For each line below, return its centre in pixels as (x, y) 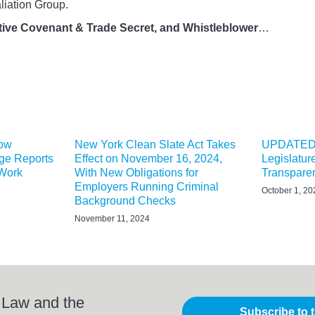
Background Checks (125, 200)
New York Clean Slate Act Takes (155, 144)
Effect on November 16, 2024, (148, 158)
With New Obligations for (136, 172)
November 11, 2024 (112, 218)
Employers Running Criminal (147, 186)
